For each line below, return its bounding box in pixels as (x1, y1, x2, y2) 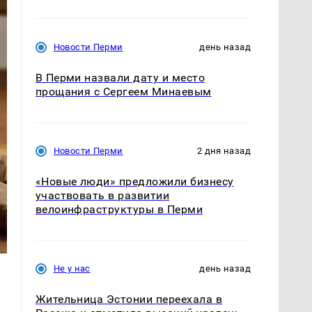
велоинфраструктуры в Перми (35, 203, 203, 217)
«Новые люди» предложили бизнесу (35, 175, 234, 189)
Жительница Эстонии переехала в (35, 292, 222, 306)
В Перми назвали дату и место (35, 71, 205, 85)
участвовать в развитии (35, 189, 170, 203)
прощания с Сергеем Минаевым (35, 85, 212, 99)
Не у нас (53, 263, 91, 274)
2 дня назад (196, 146, 251, 157)
